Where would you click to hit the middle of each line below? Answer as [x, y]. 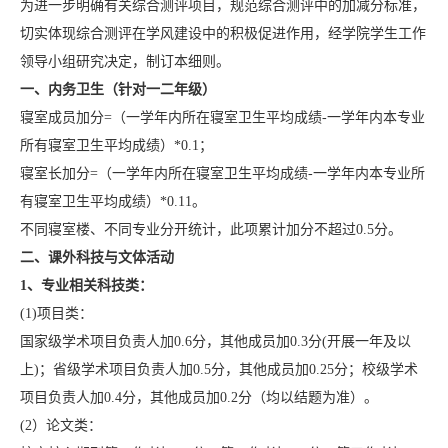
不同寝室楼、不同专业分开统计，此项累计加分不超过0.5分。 [210, 230]
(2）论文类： [60, 426]
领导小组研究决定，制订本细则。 [124, 62]
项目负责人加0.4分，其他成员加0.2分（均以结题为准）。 [198, 398]
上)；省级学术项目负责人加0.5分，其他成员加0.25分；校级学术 [218, 370]
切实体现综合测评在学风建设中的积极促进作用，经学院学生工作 [222, 34]
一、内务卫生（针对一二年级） [117, 90]
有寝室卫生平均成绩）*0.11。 [112, 202]
